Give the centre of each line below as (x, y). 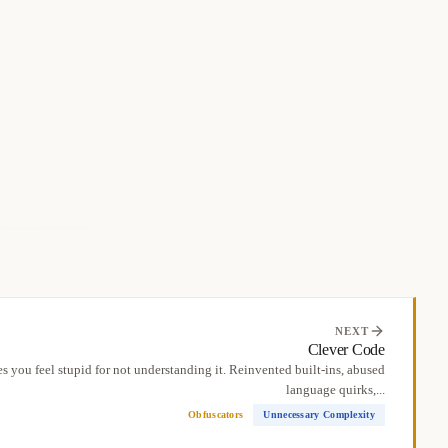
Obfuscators (216, 414)
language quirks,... (335, 389)
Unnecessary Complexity (319, 414)
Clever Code (346, 349)
